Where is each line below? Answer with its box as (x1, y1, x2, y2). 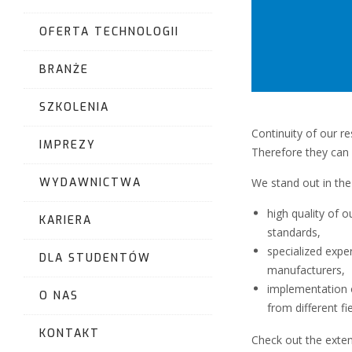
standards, (267, 224, 321, 240)
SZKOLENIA (39, 100, 109, 115)
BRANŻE (39, 62, 89, 77)
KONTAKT (39, 326, 100, 341)
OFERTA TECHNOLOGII (39, 24, 179, 39)
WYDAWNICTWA (39, 175, 141, 190)
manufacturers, (267, 262, 345, 277)
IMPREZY (39, 137, 96, 152)
